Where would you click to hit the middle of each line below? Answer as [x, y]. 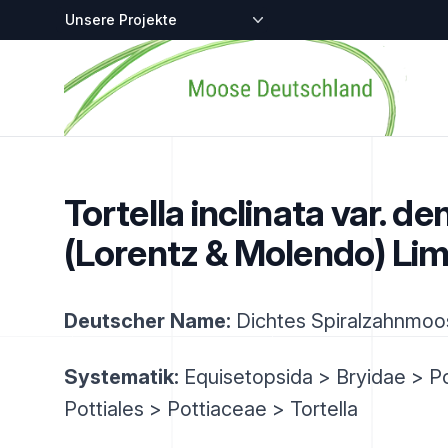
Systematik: [121, 377]
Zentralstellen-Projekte [144, 18]
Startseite [97, 51]
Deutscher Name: [147, 321]
